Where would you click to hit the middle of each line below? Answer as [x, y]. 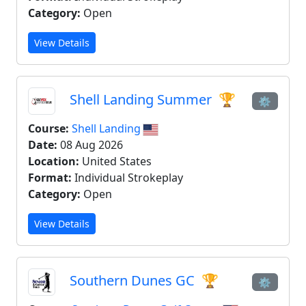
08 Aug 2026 [90, 145]
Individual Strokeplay [127, 178]
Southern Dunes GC [132, 281]
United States [115, 161]
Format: [50, 178]
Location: [54, 161]
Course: [48, 128]
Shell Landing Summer [141, 100]
